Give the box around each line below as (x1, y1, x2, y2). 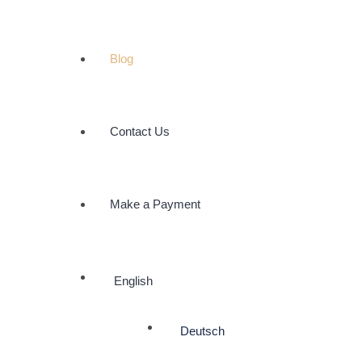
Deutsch (180, 324, 225, 339)
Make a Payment (110, 197, 200, 212)
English (113, 274, 153, 288)
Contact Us (110, 124, 170, 139)
